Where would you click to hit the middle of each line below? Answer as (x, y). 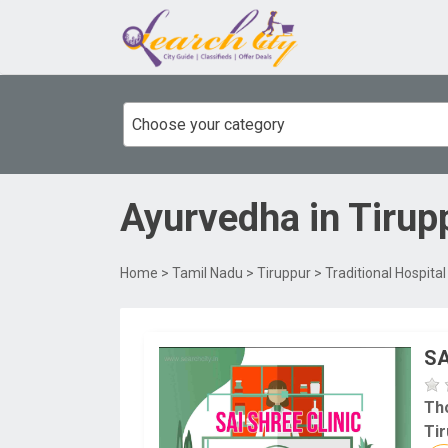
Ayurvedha (210, 217)
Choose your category (208, 124)
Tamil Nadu (207, 272)
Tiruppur (284, 272)
